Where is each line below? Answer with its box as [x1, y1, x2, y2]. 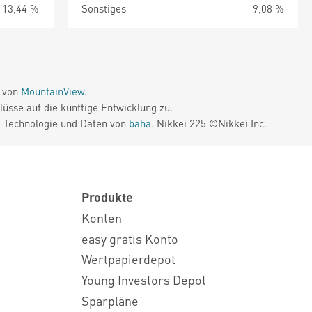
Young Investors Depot [81, 272, 206, 288]
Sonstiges [81, 1, 126, 15]
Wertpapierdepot [81, 251, 175, 267]
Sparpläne [81, 292, 139, 309]
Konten [81, 209, 122, 226]
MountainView [21, 84, 84, 98]
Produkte [81, 189, 133, 205]
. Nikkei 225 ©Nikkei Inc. [151, 116, 267, 130]
